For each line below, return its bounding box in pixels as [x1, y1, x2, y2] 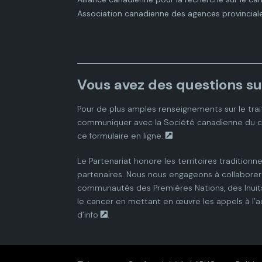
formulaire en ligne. [89, 130, 163, 141]
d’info [77, 209, 98, 220]
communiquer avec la [77, 117, 164, 127]
